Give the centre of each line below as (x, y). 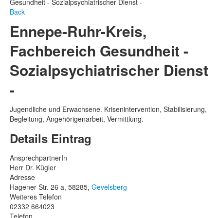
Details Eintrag (51, 138)
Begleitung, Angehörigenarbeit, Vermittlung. (77, 119)
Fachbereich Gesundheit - (99, 50)
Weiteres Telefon (36, 197)
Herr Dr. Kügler (33, 167)
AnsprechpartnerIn (38, 158)
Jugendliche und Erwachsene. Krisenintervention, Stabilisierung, (108, 109)
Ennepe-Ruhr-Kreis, (78, 31)
